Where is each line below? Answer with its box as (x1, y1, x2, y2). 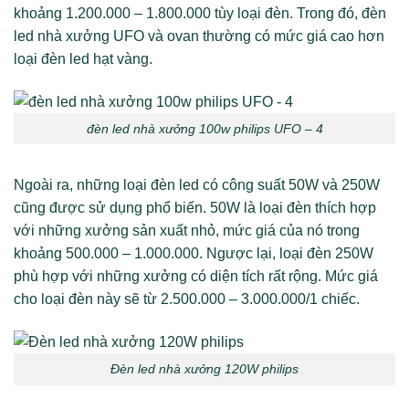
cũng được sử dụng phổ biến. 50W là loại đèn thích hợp (14, 200, 376, 216)
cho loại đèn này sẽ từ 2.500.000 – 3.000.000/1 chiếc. (14, 291, 360, 308)
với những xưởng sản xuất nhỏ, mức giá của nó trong (14, 223, 360, 239)
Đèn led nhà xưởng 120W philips (110, 362, 299, 377)
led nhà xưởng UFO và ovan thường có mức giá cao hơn (14, 27, 384, 44)
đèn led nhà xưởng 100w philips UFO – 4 (86, 121, 323, 136)
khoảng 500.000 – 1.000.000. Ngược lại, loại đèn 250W (14, 246, 373, 262)
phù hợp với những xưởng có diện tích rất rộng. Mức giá (14, 268, 378, 285)
